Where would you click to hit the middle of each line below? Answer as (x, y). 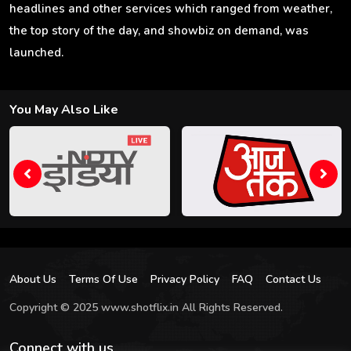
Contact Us (293, 280)
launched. (36, 53)
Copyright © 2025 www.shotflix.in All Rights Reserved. (146, 308)
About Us (33, 280)
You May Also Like (64, 110)
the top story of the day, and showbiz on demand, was (159, 31)
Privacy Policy (185, 280)
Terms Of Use (103, 280)
